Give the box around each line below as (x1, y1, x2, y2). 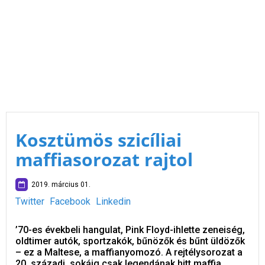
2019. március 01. (28, 180, 91, 189)
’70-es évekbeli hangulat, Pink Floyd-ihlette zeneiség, (15, 224, 245, 235)
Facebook (50, 196, 91, 207)
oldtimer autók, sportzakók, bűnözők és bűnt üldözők (15, 235, 245, 247)
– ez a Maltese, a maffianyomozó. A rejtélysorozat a (15, 247, 243, 258)
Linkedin (96, 196, 131, 207)
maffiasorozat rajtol (15, 147, 193, 172)
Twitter (15, 196, 44, 207)
